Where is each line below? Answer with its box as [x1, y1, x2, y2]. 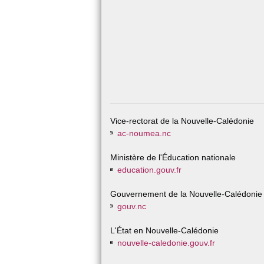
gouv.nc [117, 202, 147, 211]
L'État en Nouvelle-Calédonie [110, 226, 219, 235]
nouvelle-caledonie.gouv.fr [117, 238, 216, 247]
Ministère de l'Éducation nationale [110, 153, 236, 162]
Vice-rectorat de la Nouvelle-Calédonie [110, 116, 254, 126]
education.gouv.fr [117, 165, 182, 174]
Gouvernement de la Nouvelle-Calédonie [110, 189, 262, 199]
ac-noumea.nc [117, 128, 171, 138]
